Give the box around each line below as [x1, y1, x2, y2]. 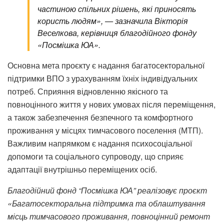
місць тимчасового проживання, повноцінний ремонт [7, 210, 210, 222]
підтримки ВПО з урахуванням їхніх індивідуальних [7, 72, 197, 84]
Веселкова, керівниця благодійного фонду [37, 26, 196, 38]
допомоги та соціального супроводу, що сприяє [7, 150, 183, 162]
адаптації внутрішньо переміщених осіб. [7, 163, 157, 175]
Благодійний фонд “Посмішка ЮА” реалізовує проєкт [7, 184, 207, 196]
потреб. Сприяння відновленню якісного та [7, 85, 168, 97]
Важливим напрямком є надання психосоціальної [7, 137, 192, 149]
